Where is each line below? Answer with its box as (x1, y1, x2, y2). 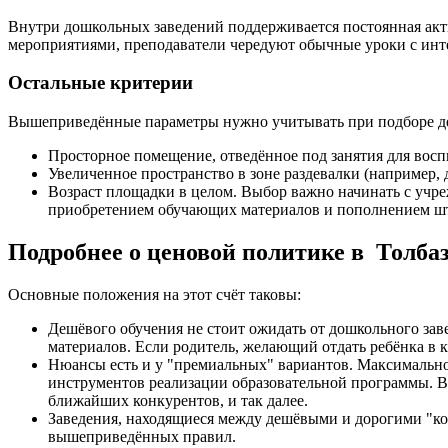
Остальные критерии (8, 72, 193, 94)
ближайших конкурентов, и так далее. (48, 391, 308, 409)
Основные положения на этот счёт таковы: (8, 285, 301, 303)
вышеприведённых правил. (48, 427, 236, 445)
